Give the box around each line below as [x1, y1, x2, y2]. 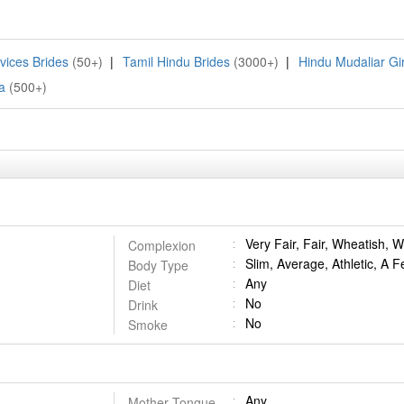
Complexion [127, 236, 196, 254]
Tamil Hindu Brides [123, 52, 230, 70]
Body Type [127, 256, 188, 274]
